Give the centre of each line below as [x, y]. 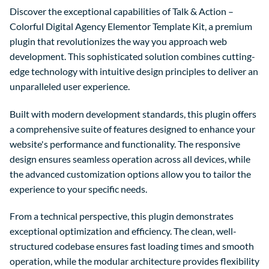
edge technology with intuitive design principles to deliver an [134, 71]
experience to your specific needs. [78, 189]
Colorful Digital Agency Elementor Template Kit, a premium [131, 26]
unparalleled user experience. [70, 86]
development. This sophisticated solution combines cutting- [132, 56]
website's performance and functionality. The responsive [125, 144]
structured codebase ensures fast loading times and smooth [132, 246]
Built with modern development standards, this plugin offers [133, 113]
